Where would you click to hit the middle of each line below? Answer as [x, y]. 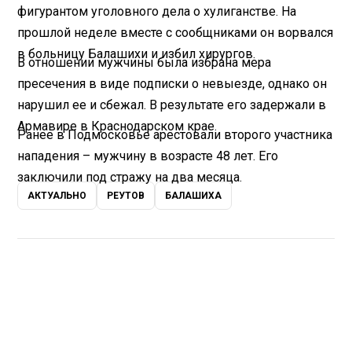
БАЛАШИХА [194, 196]
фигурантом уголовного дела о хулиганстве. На [157, 12]
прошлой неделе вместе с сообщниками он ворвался [176, 33]
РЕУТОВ [126, 196]
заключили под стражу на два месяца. [130, 178]
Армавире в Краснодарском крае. [117, 126]
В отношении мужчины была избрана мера [145, 63]
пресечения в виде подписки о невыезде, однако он [172, 84]
